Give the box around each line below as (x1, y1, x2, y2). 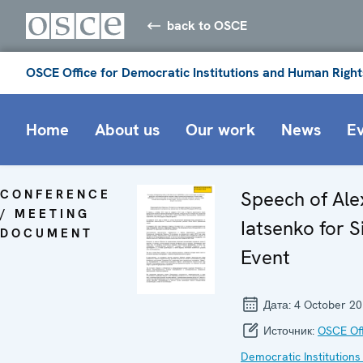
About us (95, 118, 160, 140)
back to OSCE (167, 16, 248, 34)
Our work (186, 118, 255, 140)
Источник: (260, 322, 318, 338)
